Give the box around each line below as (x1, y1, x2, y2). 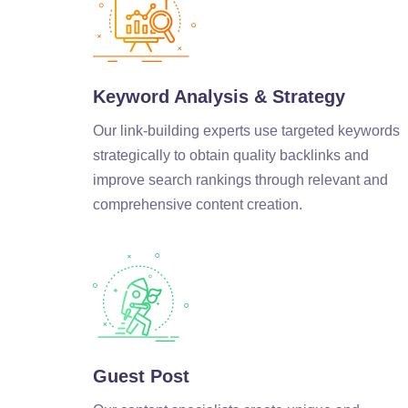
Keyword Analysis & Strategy (93, 87, 345, 107)
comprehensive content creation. (93, 197, 302, 213)
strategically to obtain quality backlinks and (93, 148, 369, 164)
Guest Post (93, 366, 189, 387)
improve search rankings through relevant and (93, 172, 388, 189)
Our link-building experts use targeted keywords (93, 123, 400, 139)
